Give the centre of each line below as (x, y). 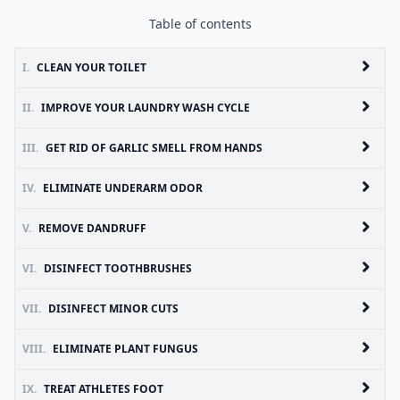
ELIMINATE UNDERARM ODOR (123, 188)
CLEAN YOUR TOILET (92, 67)
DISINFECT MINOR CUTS (113, 308)
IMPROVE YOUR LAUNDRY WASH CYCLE (146, 108)
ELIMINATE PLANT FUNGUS (125, 349)
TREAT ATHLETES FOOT (104, 389)
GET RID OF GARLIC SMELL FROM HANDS (154, 148)
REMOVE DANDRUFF (92, 228)
